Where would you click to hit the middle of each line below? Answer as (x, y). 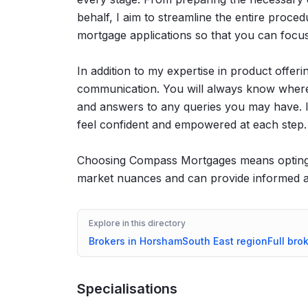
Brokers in (114, 241)
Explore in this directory (137, 223)
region (251, 241)
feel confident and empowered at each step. (192, 124)
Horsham (161, 241)
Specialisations (127, 288)
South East (208, 241)
